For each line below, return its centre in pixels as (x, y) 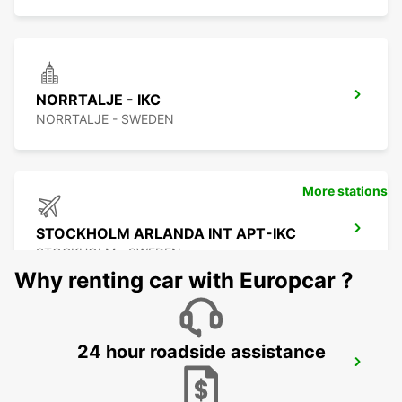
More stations (345, 191)
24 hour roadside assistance (201, 352)
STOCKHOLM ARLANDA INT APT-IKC (166, 234)
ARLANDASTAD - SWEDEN (114, 387)
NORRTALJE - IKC (98, 100)
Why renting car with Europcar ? (184, 281)
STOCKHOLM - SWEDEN (109, 253)
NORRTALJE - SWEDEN (105, 119)
